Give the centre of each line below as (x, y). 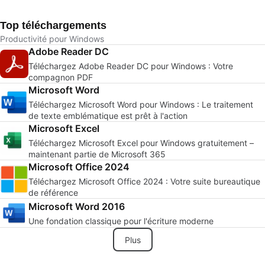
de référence (53, 193)
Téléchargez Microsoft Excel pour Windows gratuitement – (141, 143)
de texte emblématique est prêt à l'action (108, 116)
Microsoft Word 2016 (77, 206)
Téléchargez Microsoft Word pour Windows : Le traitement (141, 104)
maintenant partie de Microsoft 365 (97, 154)
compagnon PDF (61, 77)
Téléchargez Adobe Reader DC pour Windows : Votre (131, 66)
